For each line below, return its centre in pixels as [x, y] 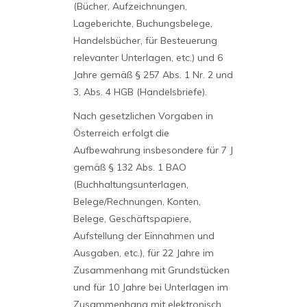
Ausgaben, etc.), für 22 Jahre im [143, 253]
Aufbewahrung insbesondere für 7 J [153, 150]
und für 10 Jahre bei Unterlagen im [150, 287]
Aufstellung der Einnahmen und [144, 236]
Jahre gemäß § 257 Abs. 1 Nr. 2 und [153, 75]
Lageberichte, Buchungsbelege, [143, 23]
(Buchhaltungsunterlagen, [131, 184]
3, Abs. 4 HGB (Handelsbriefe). [140, 92]
